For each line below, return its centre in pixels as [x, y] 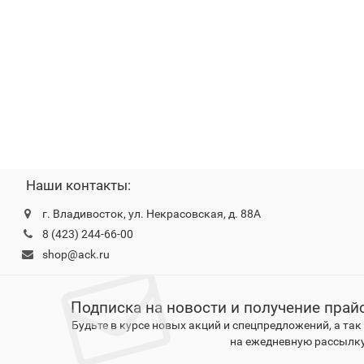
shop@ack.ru [76, 254]
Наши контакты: [78, 185]
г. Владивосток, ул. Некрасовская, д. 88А [151, 214]
